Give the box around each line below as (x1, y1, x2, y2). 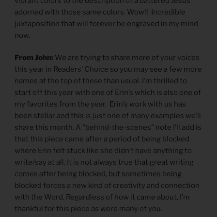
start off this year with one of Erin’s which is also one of (15, 88, 201, 97)
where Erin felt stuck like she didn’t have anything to (15, 146, 192, 155)
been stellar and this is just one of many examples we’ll (15, 111, 201, 121)
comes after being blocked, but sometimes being (15, 170, 182, 179)
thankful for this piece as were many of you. (15, 204, 162, 214)
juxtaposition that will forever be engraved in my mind (15, 19, 198, 28)
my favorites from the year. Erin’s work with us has (15, 100, 186, 109)
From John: (15, 53, 53, 62)
